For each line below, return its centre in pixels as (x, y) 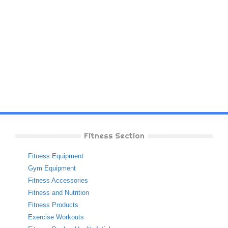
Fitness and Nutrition (59, 193)
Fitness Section (114, 136)
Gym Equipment (52, 168)
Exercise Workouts (56, 217)
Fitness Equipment (56, 156)
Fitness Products (53, 205)
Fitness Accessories (58, 180)
